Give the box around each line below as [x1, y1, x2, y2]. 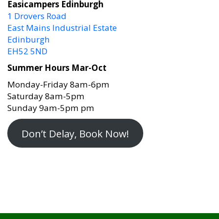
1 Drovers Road [7, 5, 66, 17]
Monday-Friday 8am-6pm [7, 74, 109, 86]
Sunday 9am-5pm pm [7, 97, 94, 109]
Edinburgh [7, 29, 50, 41]
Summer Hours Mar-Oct [7, 57, 107, 69]
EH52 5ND [7, 41, 47, 52]
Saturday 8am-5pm [7, 86, 85, 97]
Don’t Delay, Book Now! [21, 121, 129, 135]
